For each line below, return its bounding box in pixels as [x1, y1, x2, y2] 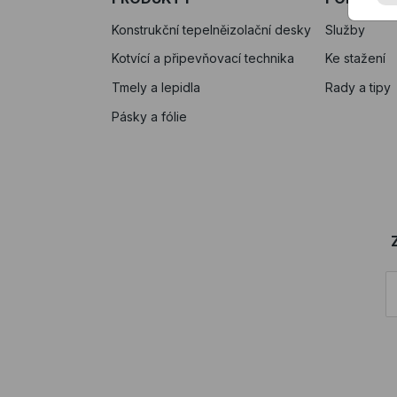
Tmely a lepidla [112, 79, 200, 95]
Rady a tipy [325, 79, 391, 95]
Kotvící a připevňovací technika [112, 50, 294, 66]
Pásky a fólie [112, 108, 187, 124]
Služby [325, 21, 365, 37]
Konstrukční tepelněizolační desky [112, 21, 311, 37]
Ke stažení [325, 50, 385, 66]
